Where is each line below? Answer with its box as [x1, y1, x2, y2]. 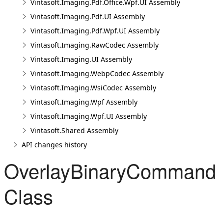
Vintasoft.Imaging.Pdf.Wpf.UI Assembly [30, 26, 160, 35]
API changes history [22, 140, 87, 149]
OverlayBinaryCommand [4, 156, 216, 184]
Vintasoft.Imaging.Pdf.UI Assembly [30, 12, 145, 21]
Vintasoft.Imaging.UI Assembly [30, 55, 132, 64]
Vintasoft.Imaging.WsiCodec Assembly [30, 83, 156, 92]
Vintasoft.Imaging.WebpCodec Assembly [30, 69, 164, 78]
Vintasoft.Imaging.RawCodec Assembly [30, 40, 159, 50]
